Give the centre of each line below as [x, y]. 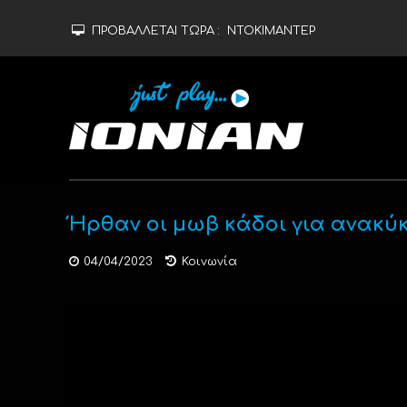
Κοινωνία [209, 262]
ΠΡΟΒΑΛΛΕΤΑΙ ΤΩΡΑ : [157, 31]
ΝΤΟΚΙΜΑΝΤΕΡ [271, 31]
